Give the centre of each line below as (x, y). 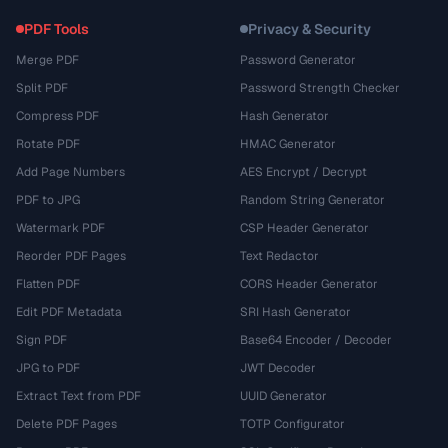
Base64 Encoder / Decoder (316, 340)
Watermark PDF (60, 228)
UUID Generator (283, 396)
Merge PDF (47, 60)
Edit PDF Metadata (69, 312)
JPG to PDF (48, 368)
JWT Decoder (278, 368)
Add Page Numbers (70, 172)
